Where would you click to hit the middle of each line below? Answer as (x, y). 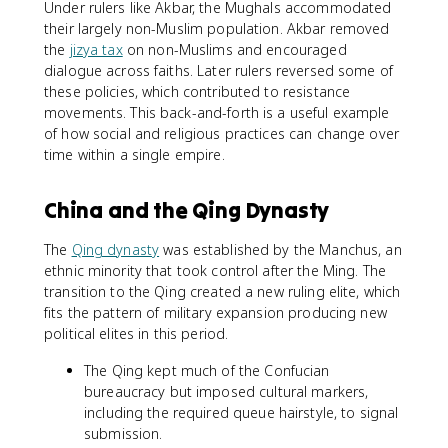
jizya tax (96, 49)
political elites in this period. (136, 333)
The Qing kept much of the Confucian (207, 370)
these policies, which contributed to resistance (197, 91)
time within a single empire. (134, 154)
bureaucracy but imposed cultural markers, (226, 391)
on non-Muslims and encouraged (234, 49)
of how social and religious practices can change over (221, 133)
